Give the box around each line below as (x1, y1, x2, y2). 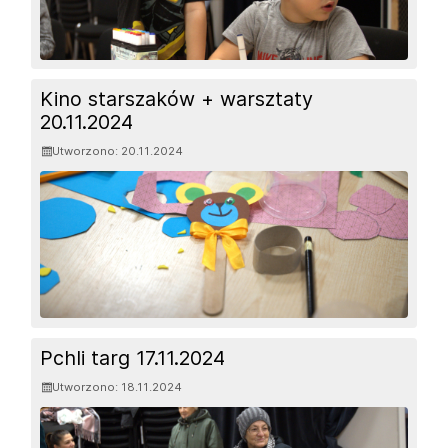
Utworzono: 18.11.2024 (52, 379, 183, 394)
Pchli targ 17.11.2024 (40, 345, 226, 370)
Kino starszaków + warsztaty (40, 86, 314, 111)
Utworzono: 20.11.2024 (52, 143, 184, 158)
